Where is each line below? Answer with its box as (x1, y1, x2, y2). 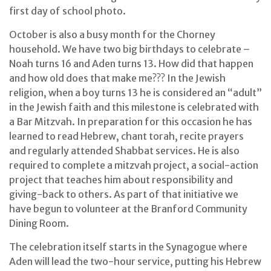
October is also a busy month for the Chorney (9, 28, 215, 41)
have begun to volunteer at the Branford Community (9, 203, 247, 215)
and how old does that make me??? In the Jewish (9, 72, 226, 85)
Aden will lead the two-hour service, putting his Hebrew (9, 255, 261, 268)
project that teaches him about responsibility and (9, 174, 233, 186)
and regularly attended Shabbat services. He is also (9, 145, 240, 157)
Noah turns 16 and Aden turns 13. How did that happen (9, 57, 253, 70)
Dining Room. (9, 217, 69, 230)
